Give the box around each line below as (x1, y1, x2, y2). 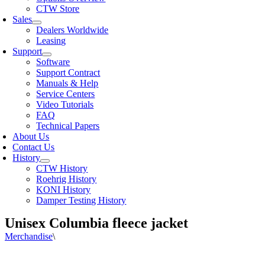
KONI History (36, 185, 91, 195)
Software (36, 57, 70, 67)
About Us (12, 131, 50, 141)
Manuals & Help (36, 78, 99, 88)
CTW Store (36, 4, 80, 14)
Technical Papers (36, 121, 100, 131)
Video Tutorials (36, 99, 94, 109)
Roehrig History (36, 174, 97, 184)
